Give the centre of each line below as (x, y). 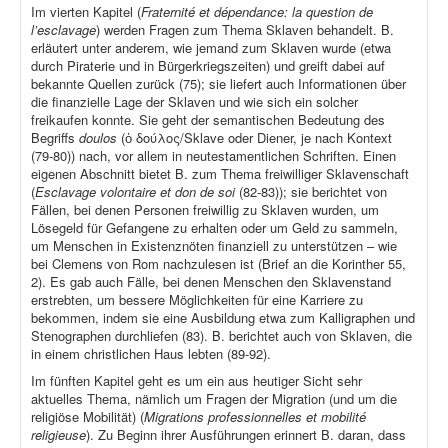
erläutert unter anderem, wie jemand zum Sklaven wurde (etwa (211, 48)
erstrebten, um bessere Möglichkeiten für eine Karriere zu (197, 300)
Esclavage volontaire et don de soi (135, 192)
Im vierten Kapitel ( (86, 12)
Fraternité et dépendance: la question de (257, 12)
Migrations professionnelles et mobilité (255, 417)
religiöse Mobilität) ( (87, 417)
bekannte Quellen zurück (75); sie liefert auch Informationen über (218, 84)
